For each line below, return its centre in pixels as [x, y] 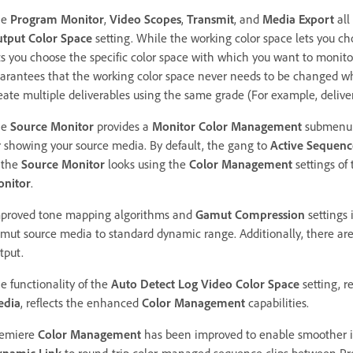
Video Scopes [145, 19]
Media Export [298, 19]
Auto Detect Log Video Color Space [205, 283]
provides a [123, 126]
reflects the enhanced [82, 302]
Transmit [210, 19]
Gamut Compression [250, 214]
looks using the [147, 163]
